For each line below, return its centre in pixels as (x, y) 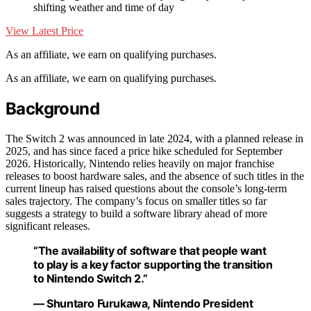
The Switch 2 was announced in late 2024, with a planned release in (154, 138)
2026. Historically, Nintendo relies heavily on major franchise (140, 163)
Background (52, 109)
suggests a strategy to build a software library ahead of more (136, 213)
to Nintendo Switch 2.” (91, 278)
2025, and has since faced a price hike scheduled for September (144, 151)
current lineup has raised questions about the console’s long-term (146, 188)
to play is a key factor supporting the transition (153, 264)
